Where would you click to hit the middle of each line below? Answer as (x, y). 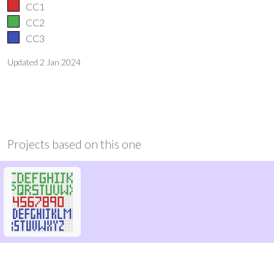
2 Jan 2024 (60, 62)
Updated (24, 62)
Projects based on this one (74, 144)
